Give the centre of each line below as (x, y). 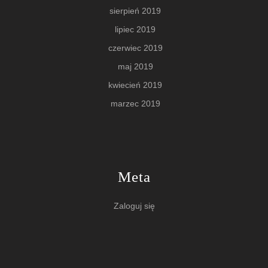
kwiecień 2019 (135, 85)
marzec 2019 (135, 103)
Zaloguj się (134, 205)
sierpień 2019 (135, 10)
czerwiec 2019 (135, 48)
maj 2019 (135, 66)
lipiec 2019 (135, 29)
